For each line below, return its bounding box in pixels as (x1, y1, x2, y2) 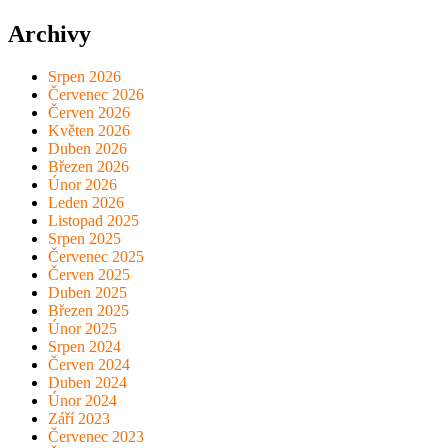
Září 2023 (48, 410, 110, 428)
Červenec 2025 (48, 248, 144, 266)
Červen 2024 (48, 356, 130, 374)
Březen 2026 (48, 158, 129, 176)
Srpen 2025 (48, 230, 121, 248)
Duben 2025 (48, 284, 127, 302)
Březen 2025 (48, 302, 129, 320)
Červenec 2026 (48, 86, 144, 104)
